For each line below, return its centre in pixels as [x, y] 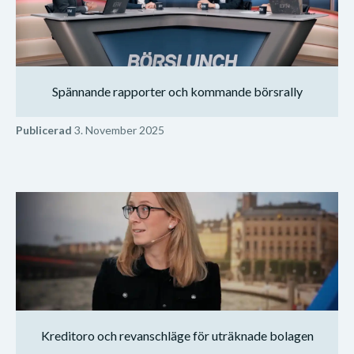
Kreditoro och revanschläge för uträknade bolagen [177, 335]
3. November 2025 [118, 130]
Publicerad [44, 130]
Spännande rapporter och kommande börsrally [177, 91]
